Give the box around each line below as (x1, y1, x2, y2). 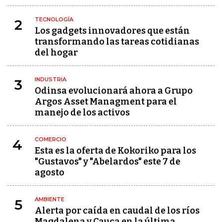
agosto (35, 167, 64, 178)
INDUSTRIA (35, 76, 66, 83)
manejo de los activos (35, 107, 130, 118)
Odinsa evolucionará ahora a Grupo (35, 85, 193, 97)
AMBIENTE (35, 196, 64, 203)
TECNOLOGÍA (35, 16, 73, 23)
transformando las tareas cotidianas (35, 36, 199, 48)
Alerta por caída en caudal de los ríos (35, 205, 200, 217)
